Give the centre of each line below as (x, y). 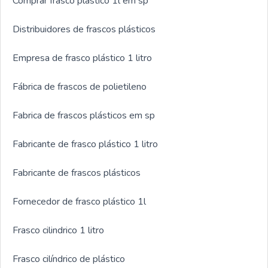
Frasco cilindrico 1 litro (58, 230)
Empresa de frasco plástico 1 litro (82, 58)
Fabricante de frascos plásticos (77, 173)
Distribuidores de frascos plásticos (84, 29)
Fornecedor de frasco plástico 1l (79, 201)
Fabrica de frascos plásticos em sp (84, 115)
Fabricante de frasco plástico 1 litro (85, 144)
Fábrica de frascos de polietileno (80, 86)
